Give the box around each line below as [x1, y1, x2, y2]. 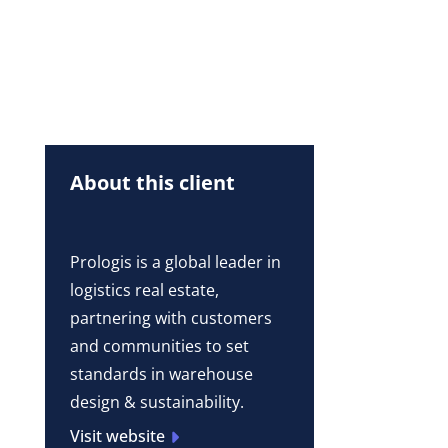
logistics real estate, [69, 279, 219, 302]
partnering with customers [69, 307, 272, 330]
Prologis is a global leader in [69, 251, 281, 274]
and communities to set [69, 335, 249, 358]
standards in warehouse [69, 363, 253, 386]
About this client [69, 168, 235, 196]
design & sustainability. [69, 391, 244, 414]
